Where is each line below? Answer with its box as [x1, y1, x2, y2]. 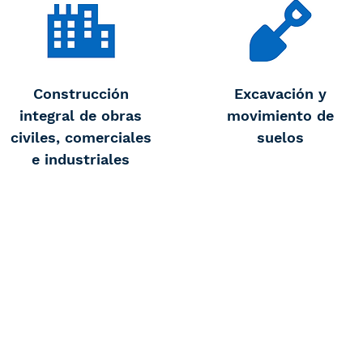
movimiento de [226, 107, 334, 124]
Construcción [32, 85, 129, 102]
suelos [256, 129, 304, 146]
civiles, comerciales [10, 129, 152, 146]
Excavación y [233, 85, 327, 102]
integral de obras [19, 107, 142, 124]
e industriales [32, 151, 130, 168]
